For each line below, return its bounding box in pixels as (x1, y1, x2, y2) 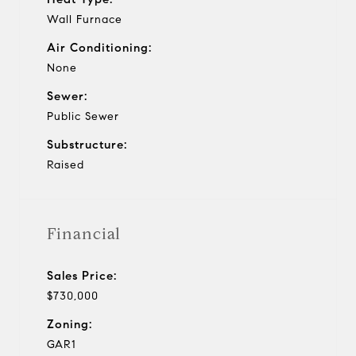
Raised (47, 157, 84, 172)
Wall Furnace (47, 12, 122, 26)
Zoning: (47, 316, 92, 331)
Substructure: (47, 137, 127, 152)
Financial (47, 223, 121, 244)
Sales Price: (47, 268, 117, 283)
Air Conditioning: (47, 40, 152, 55)
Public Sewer (47, 109, 119, 123)
